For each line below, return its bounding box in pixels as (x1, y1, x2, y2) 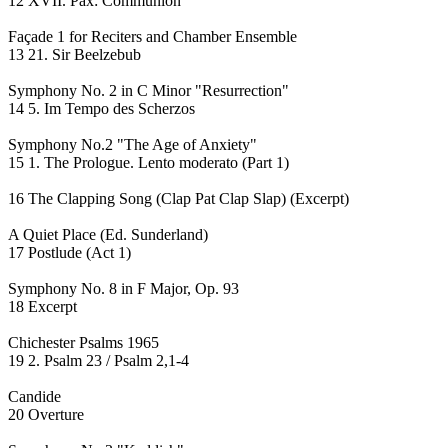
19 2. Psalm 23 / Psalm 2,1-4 (8, 351, 189, 369)
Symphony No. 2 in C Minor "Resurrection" (8, 81, 289, 99)
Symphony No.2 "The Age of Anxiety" (8, 135, 257, 153)
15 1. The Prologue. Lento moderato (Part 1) (8, 153, 289, 171)
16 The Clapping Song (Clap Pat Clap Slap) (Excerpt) (8, 189, 349, 207)
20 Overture (8, 405, 84, 423)
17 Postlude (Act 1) (8, 243, 131, 261)
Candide (8, 387, 61, 405)
